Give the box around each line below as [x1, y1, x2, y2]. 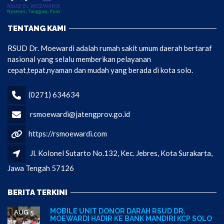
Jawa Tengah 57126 [7, 163, 74, 172]
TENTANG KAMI [7, 23, 66, 33]
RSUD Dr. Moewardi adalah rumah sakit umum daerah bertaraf [7, 43, 212, 52]
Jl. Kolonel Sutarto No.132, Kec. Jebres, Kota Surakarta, [30, 148, 212, 157]
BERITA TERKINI [7, 188, 67, 197]
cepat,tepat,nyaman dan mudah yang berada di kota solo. [7, 65, 193, 74]
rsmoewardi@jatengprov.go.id [30, 109, 130, 118]
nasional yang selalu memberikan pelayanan [7, 54, 151, 63]
